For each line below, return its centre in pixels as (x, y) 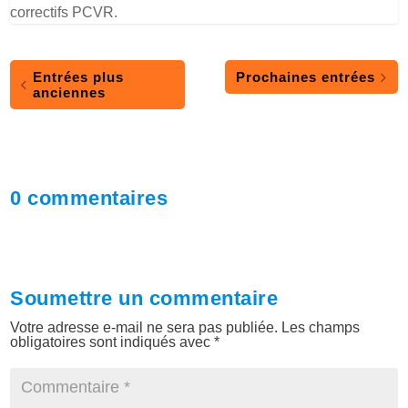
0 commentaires (89, 199)
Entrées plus (79, 77)
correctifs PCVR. (64, 13)
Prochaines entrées (305, 77)
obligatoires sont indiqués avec (112, 342)
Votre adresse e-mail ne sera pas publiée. (144, 328)
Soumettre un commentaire (144, 299)
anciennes (70, 93)
